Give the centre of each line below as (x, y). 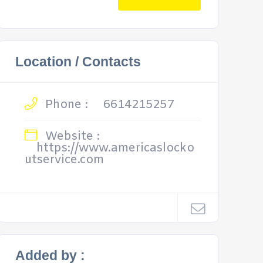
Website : (70, 136)
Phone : (65, 105)
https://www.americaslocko (115, 148)
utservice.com (64, 160)
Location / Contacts (78, 62)
